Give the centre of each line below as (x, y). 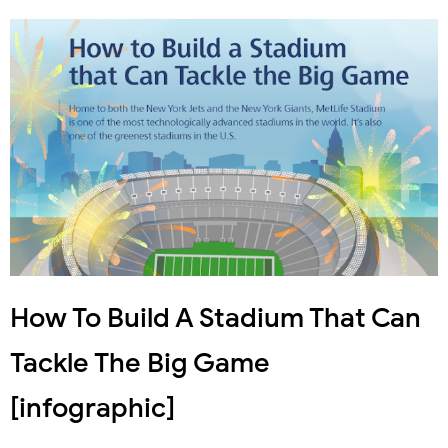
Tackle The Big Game (140, 362)
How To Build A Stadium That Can (215, 317)
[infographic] (92, 407)
